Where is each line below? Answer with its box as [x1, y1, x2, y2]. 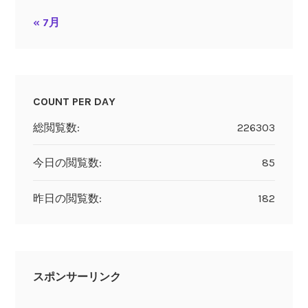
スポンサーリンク [32, 270, 121, 284]
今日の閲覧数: [32, 156, 102, 170]
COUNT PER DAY [32, 94, 115, 108]
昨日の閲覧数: [32, 191, 102, 205]
